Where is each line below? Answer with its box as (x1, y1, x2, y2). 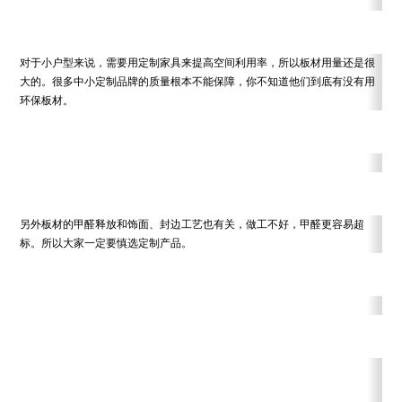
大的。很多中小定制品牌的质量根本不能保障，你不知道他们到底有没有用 (20, 74, 376, 88)
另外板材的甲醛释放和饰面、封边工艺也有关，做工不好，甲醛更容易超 (20, 217, 365, 231)
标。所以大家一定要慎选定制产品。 (20, 236, 193, 249)
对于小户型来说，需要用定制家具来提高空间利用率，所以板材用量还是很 (20, 56, 376, 69)
